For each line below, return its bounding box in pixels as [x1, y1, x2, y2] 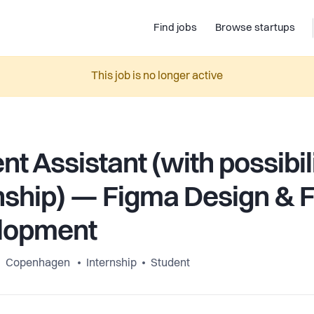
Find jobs [153, 22, 197, 34]
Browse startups [215, 22, 295, 34]
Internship [86, 258, 137, 269]
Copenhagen [6, 258, 70, 269]
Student [151, 258, 190, 269]
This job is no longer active [91, 71, 223, 82]
